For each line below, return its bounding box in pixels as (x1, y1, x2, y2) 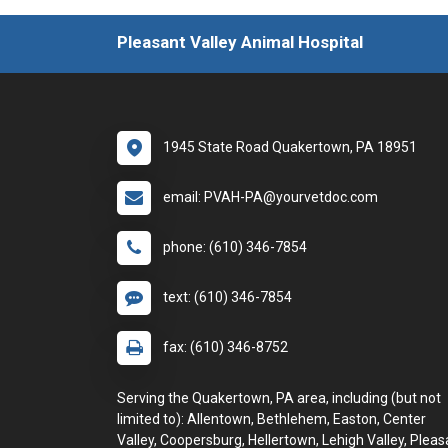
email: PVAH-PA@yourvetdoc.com (163, 189, 378, 205)
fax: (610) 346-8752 (163, 339, 288, 355)
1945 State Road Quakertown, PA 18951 (163, 139, 417, 155)
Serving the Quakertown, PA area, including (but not (117, 390, 441, 406)
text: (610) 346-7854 (163, 289, 292, 305)
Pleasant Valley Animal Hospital (117, 32, 363, 52)
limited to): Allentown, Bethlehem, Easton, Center (117, 411, 426, 427)
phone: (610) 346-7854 (163, 239, 307, 255)
